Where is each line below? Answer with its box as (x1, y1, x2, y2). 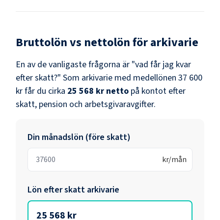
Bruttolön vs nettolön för (16, 33, 150, 51)
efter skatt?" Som (16, 71, 82, 84)
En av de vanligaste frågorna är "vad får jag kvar (16, 58, 191, 71)
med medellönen (112, 71, 176, 84)
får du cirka (23, 84, 65, 97)
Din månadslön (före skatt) (27, 131, 131, 143)
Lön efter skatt (27, 183, 87, 196)
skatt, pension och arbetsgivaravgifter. (16, 98, 156, 110)
